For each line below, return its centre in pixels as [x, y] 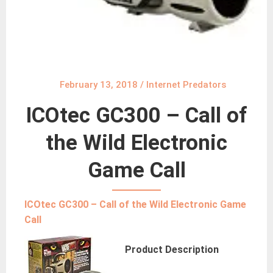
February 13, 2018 [98, 84]
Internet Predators [186, 84]
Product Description [172, 249]
